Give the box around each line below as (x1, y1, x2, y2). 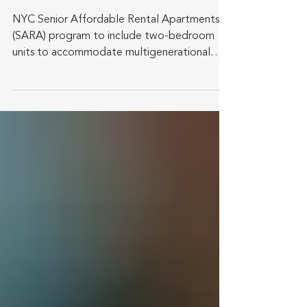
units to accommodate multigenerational (12, 47, 210, 58)
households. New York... (12, 64, 127, 75)
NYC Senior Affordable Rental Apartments (12, 14, 219, 25)
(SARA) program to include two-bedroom (12, 31, 214, 42)
